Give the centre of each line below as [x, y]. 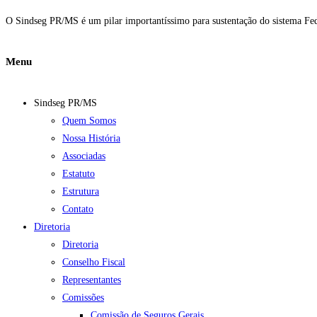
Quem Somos [89, 121]
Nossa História [91, 139]
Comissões [83, 298]
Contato [78, 209]
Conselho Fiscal [94, 263]
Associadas [84, 156]
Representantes [92, 280]
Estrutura [81, 192]
